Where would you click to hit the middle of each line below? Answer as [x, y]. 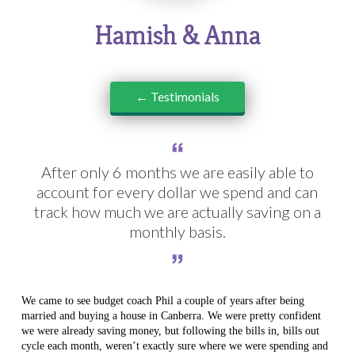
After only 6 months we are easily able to [177, 172]
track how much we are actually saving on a [177, 211]
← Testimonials [177, 96]
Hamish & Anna [177, 34]
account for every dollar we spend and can [177, 191]
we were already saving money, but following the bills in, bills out [170, 330]
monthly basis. [177, 231]
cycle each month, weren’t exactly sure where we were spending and [174, 345]
